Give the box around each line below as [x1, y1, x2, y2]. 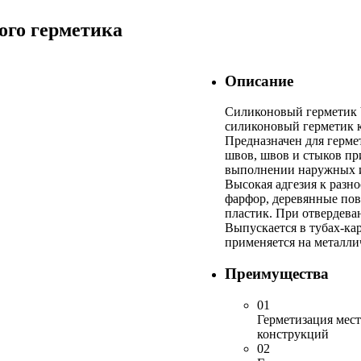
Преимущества [225, 265, 329, 283]
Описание [225, 72, 293, 89]
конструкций [257, 326, 329, 341]
